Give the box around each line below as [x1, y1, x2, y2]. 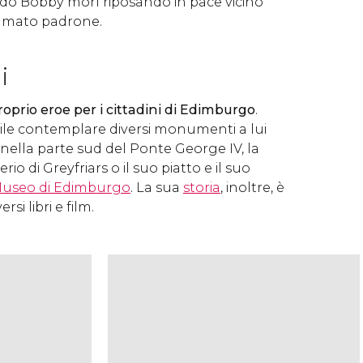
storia [183, 180, 220, 195]
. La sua [130, 180, 183, 195]
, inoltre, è [220, 180, 284, 195]
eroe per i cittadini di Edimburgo [37, 102, 255, 117]
